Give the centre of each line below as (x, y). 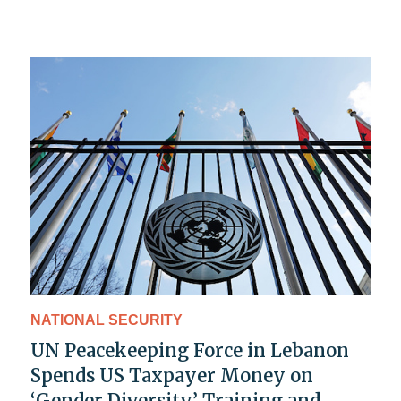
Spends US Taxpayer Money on (172, 376)
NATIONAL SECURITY (107, 320)
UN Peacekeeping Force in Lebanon (190, 351)
